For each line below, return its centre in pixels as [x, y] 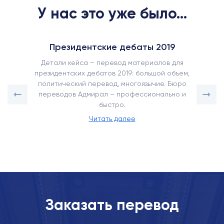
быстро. [112, 104]
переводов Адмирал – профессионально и [112, 94]
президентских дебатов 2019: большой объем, [112, 73]
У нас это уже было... [112, 13]
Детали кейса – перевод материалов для [112, 62]
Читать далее [112, 118]
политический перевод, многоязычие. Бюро [112, 83]
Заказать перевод [112, 205]
